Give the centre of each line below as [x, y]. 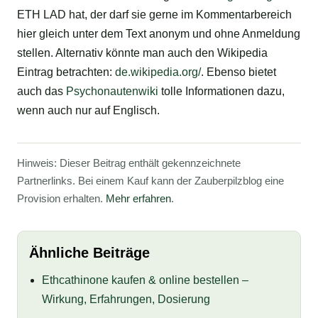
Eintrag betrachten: [66, 72]
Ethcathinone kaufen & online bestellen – [146, 280]
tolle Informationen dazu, [221, 92]
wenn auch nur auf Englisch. [88, 111]
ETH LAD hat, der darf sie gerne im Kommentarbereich [154, 15]
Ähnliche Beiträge [89, 253]
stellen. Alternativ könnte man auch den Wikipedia [142, 53]
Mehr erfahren [138, 199]
